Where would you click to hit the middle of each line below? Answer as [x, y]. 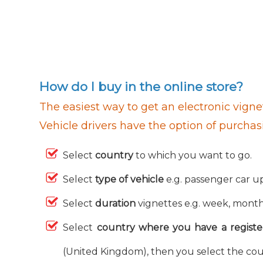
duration [117, 203]
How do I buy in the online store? [141, 87]
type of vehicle [131, 179]
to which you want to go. [194, 155]
